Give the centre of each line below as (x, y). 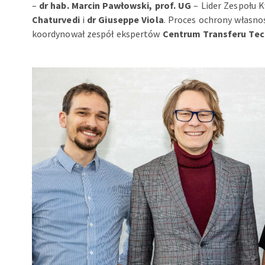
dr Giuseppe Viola (125, 20)
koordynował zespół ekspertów (97, 34)
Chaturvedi (56, 20)
